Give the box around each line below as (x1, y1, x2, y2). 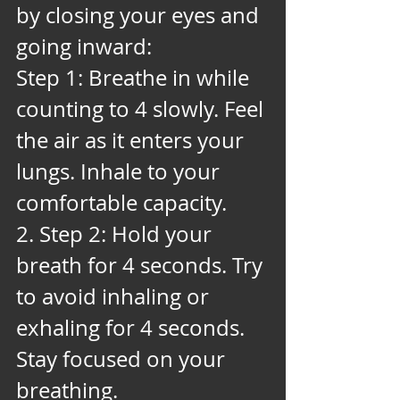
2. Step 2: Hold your (16, 219, 217, 248)
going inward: (16, 31, 152, 61)
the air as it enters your (16, 125, 249, 154)
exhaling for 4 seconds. (16, 312, 250, 342)
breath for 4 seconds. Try (16, 250, 268, 279)
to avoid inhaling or (16, 281, 214, 311)
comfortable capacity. (16, 187, 232, 217)
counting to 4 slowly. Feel (16, 94, 269, 123)
